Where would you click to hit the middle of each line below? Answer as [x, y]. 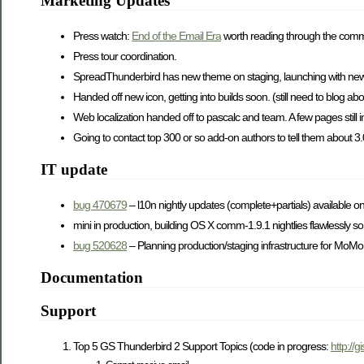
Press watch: [102, 36]
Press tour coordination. [125, 56]
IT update [74, 170]
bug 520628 [100, 245]
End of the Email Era [176, 36]
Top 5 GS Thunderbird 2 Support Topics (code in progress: [202, 347]
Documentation [92, 277]
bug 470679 [100, 204]
